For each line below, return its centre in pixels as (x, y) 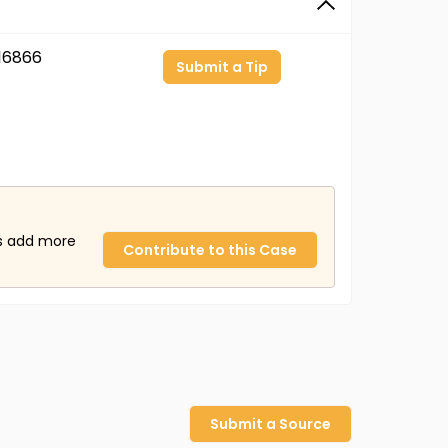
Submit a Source (270, 424)
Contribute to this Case (210, 250)
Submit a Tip (222, 67)
